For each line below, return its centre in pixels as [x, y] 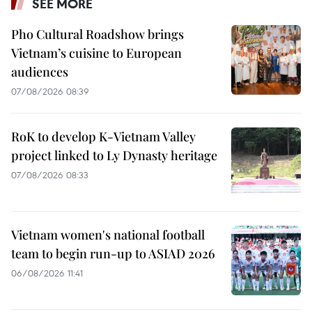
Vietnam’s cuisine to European [96, 53]
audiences [40, 72]
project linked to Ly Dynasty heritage [114, 156]
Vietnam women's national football [108, 235]
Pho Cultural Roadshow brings [97, 34]
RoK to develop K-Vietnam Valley [103, 137]
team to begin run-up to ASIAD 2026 [113, 254]
